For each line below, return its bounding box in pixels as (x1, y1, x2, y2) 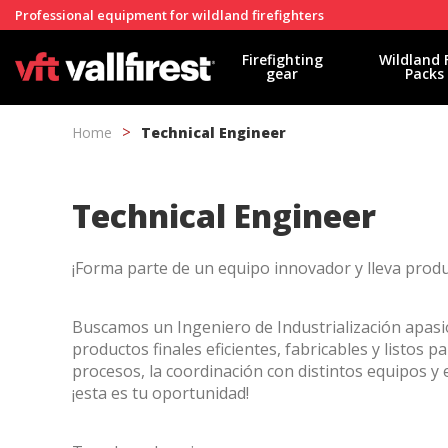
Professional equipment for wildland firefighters (15, 6, 324, 24)
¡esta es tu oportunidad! (72, 382, 249, 404)
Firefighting (241, 50, 323, 69)
